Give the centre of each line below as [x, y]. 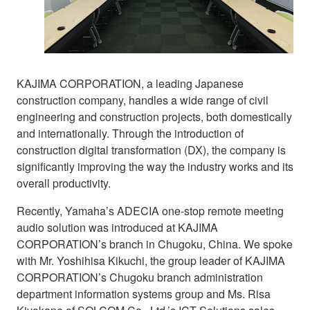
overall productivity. [64, 183]
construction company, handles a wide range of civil [143, 100]
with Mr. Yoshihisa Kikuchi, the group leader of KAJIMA [151, 260]
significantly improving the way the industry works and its [155, 166]
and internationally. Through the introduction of [130, 133]
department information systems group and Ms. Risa [144, 293]
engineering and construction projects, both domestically [154, 116]
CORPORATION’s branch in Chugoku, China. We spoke [155, 244]
